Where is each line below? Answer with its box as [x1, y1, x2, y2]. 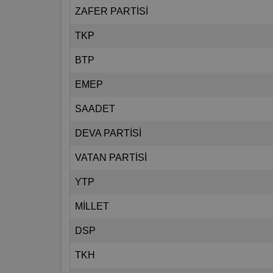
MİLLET [75, 201, 109, 212]
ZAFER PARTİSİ [75, 6, 148, 17]
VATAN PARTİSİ [75, 152, 147, 163]
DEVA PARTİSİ [75, 128, 141, 139]
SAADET [75, 104, 115, 115]
